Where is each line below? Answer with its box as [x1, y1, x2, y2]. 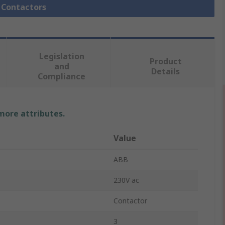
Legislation [39, 51, 84, 62]
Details [151, 66, 180, 77]
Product [149, 56, 182, 67]
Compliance [38, 71, 86, 82]
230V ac [114, 175, 139, 185]
